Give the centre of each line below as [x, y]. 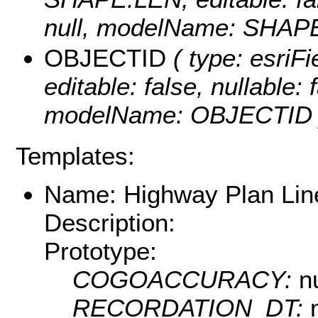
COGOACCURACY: [186, 280]
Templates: [75, 155]
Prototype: [100, 251]
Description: [110, 223]
